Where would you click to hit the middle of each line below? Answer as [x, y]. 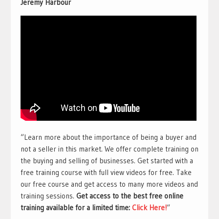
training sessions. [48, 196]
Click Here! [149, 208]
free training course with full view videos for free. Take [106, 172]
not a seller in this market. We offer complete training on [109, 149]
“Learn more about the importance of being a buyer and [108, 137]
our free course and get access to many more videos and [109, 184]
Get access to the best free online [130, 196]
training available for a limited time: [76, 208]
